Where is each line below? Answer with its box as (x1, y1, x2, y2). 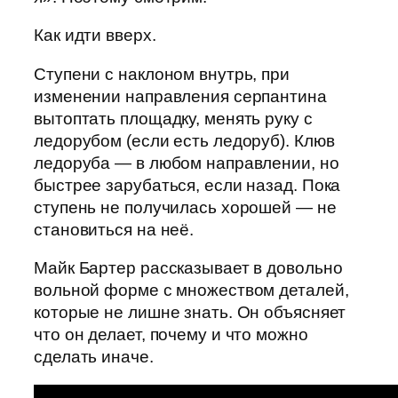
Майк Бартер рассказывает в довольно (34, 259, 343, 278)
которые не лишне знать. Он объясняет (34, 303, 346, 322)
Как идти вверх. (34, 26, 156, 45)
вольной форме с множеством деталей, (34, 281, 349, 300)
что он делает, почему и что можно (34, 325, 308, 345)
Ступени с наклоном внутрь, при (34, 64, 290, 84)
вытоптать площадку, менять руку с (34, 108, 313, 128)
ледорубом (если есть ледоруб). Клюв (34, 131, 335, 150)
